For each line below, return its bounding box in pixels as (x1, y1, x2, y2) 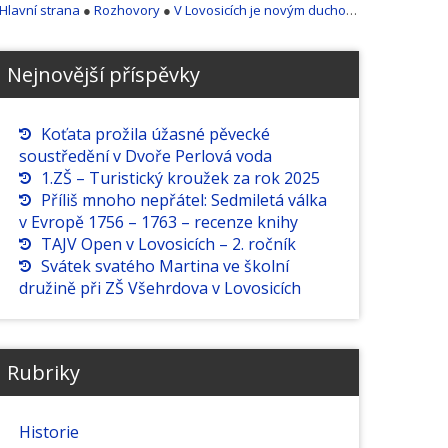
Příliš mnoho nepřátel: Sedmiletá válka (40, 189, 327, 212)
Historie (18, 421, 79, 444)
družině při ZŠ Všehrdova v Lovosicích (18, 277, 301, 300)
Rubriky (6, 359, 80, 387)
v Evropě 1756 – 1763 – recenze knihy (18, 211, 298, 234)
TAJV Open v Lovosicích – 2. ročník (40, 233, 296, 256)
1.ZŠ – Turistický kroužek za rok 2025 (40, 167, 320, 190)
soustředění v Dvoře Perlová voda (18, 145, 272, 168)
